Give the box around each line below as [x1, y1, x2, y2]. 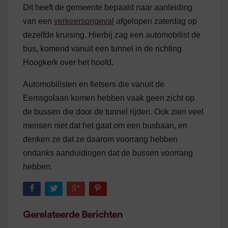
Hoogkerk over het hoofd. [23, 58, 113, 67]
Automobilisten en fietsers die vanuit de [23, 80, 164, 89]
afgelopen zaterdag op [114, 17, 197, 26]
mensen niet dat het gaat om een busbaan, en [23, 121, 187, 130]
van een [23, 17, 54, 26]
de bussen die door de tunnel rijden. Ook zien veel [23, 107, 204, 117]
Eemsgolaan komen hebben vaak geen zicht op [23, 94, 194, 103]
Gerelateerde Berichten [23, 209, 123, 220]
